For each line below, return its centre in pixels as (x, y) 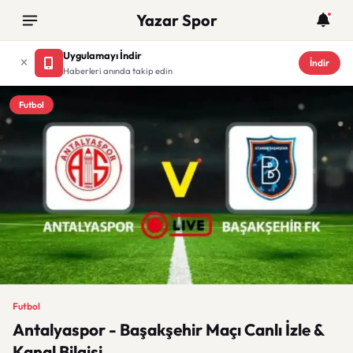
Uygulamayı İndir (102, 55)
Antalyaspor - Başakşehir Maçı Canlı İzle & (168, 329)
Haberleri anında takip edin (118, 71)
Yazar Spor (176, 20)
